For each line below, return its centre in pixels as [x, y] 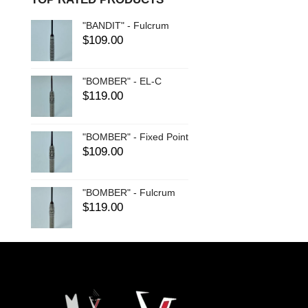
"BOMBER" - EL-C [122, 81]
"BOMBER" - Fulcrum [129, 192]
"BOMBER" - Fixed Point [135, 136]
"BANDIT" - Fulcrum [125, 25]
